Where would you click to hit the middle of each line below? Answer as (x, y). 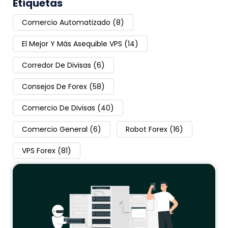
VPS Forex (39, 151)
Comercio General (55, 130)
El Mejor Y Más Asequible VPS (72, 44)
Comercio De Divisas (59, 108)
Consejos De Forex (54, 87)
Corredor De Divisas (56, 65)
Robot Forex (147, 130)
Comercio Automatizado (66, 23)
